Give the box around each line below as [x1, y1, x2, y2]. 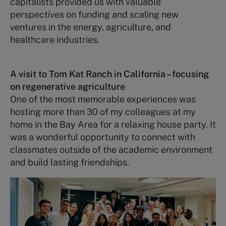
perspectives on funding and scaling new [10, 9, 179, 20]
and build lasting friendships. [10, 156, 129, 167]
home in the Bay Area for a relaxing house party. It [10, 119, 216, 130]
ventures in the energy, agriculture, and [10, 21, 171, 32]
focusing [172, 68, 209, 79]
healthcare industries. [10, 34, 99, 45]
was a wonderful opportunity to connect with [10, 131, 195, 142]
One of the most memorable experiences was [10, 93, 196, 104]
